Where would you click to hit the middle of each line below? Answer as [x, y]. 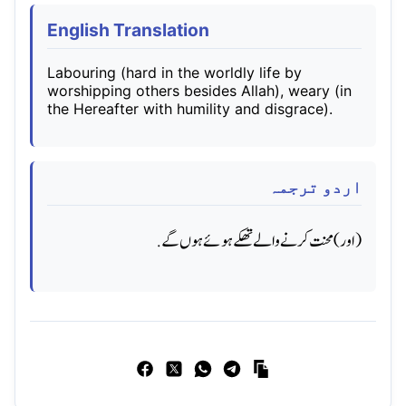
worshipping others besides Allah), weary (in [199, 90]
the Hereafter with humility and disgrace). [190, 108]
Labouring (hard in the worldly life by [174, 72]
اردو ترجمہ [315, 186]
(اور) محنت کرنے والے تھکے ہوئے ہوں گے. [259, 242]
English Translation [128, 29]
